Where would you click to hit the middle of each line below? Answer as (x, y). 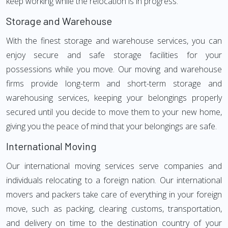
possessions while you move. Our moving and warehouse (114, 69)
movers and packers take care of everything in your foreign (114, 194)
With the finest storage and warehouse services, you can (114, 41)
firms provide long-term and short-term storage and (114, 83)
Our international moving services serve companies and (114, 166)
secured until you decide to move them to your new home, (114, 112)
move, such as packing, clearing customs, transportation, (114, 209)
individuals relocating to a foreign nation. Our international (114, 180)
